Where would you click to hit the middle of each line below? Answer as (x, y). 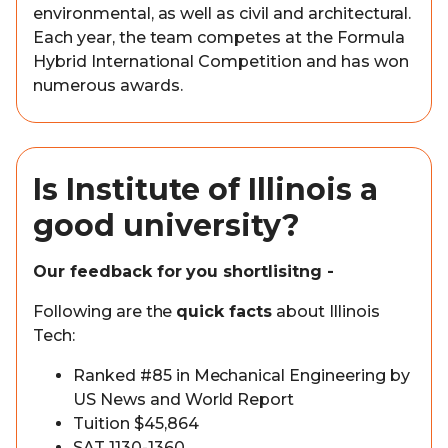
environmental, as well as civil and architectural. (222, 13)
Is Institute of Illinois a (205, 189)
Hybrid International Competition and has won (221, 61)
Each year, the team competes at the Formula (219, 37)
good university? (166, 225)
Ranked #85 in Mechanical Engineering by (241, 375)
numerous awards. (108, 85)
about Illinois (326, 311)
